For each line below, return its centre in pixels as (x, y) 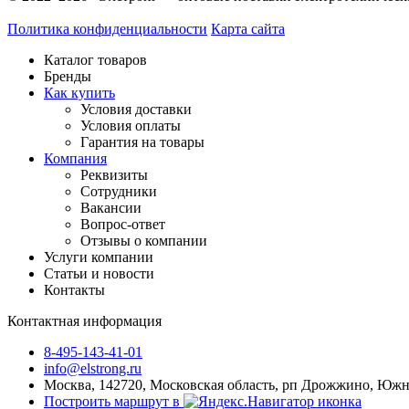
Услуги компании (99, 257)
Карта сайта (248, 28)
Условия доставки (136, 109)
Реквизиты (114, 174)
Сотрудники (119, 191)
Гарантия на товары (142, 142)
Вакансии (111, 207)
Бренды (68, 76)
